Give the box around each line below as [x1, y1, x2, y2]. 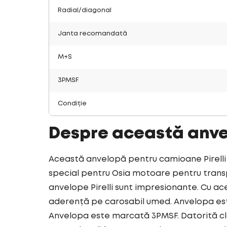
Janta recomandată [58, 31, 127, 36]
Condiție [58, 101, 87, 106]
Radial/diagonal [58, 8, 111, 13]
